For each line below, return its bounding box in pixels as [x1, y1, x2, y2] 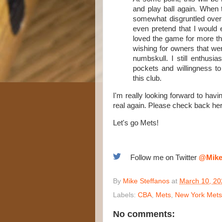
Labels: [113, 191, 138, 199]
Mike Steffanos [123, 177, 169, 185]
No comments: [113, 209, 175, 220]
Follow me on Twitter [128, 153, 199, 162]
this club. [133, 74, 162, 83]
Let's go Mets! [113, 119, 159, 127]
